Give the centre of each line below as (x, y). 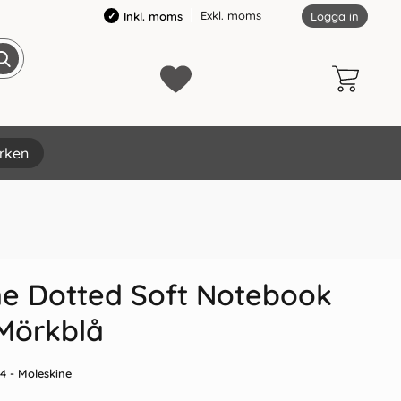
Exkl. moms (231, 15)
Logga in (335, 16)
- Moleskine (39, 373)
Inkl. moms (153, 16)
